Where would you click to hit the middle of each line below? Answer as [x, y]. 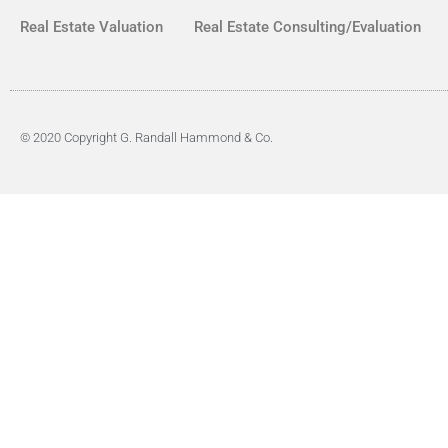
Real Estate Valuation [91, 27]
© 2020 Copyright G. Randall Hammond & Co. [146, 138]
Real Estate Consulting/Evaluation [307, 27]
